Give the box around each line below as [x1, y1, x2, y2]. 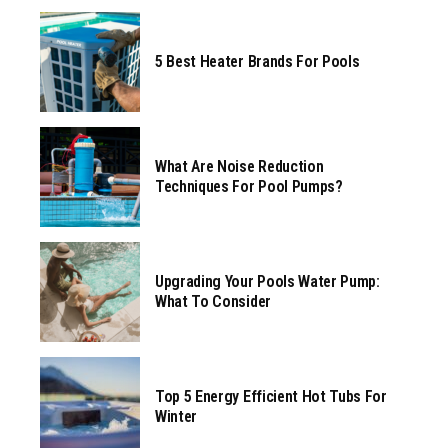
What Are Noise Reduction [155, 157, 324, 177]
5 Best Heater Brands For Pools [155, 52, 360, 72]
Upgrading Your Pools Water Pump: [155, 272, 380, 292]
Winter [155, 407, 198, 427]
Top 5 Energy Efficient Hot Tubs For [155, 387, 387, 407]
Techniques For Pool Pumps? [155, 177, 343, 197]
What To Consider [155, 292, 271, 312]
